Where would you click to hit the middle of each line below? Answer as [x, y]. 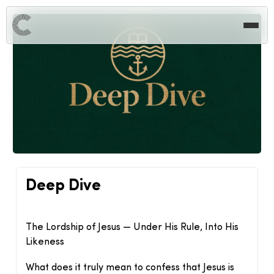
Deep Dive [64, 187]
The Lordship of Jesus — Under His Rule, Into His [132, 228]
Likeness [45, 243]
